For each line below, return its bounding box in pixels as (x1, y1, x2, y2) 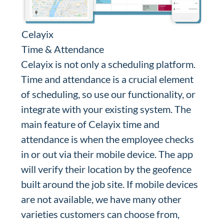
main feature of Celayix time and (21, 118, 160, 130)
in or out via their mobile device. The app (21, 148, 193, 160)
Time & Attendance (21, 43, 104, 55)
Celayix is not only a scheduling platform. (21, 58, 196, 70)
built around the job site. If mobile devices (21, 178, 198, 190)
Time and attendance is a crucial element (21, 73, 194, 85)
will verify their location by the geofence (21, 163, 192, 175)
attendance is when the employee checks (21, 133, 194, 145)
